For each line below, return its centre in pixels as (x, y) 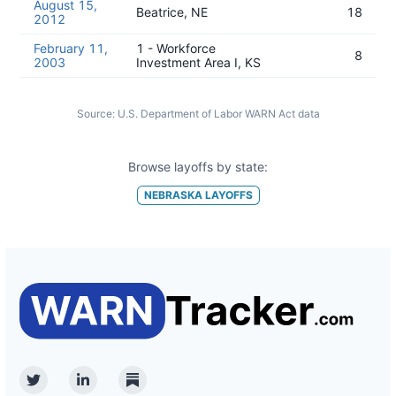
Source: (95, 114)
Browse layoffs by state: (198, 167)
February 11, (71, 48)
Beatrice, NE (172, 12)
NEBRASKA (173, 194)
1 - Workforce (176, 48)
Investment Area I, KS (198, 62)
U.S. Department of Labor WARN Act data (218, 114)
